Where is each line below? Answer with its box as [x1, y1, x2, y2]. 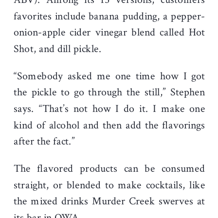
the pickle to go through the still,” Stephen [14, 85, 205, 100]
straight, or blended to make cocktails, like [14, 178, 205, 192]
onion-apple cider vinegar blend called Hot [14, 25, 205, 40]
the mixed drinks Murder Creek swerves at [14, 194, 205, 209]
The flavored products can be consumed [14, 161, 205, 176]
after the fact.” [14, 134, 75, 149]
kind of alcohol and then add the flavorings [14, 118, 205, 132]
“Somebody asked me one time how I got [14, 69, 205, 83]
